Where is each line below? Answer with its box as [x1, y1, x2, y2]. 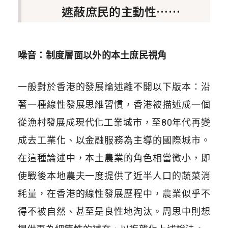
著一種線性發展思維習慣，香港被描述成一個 [17, 99, 211, 110]
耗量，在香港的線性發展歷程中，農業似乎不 [17, 188, 211, 199]
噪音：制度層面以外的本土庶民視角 [17, 49, 167, 61]
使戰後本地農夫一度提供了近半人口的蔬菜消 [17, 170, 211, 181]
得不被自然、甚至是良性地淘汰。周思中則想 [17, 206, 211, 217]
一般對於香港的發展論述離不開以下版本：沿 [17, 81, 211, 92]
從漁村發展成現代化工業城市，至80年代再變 [17, 117, 211, 128]
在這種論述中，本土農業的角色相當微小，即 [17, 152, 211, 163]
